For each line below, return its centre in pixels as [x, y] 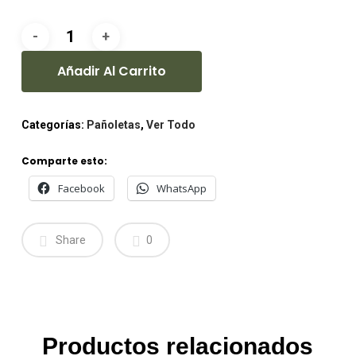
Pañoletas [113, 124]
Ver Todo [170, 124]
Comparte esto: [64, 161]
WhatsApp [181, 188]
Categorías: [54, 124]
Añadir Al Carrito [111, 71]
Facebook [81, 188]
